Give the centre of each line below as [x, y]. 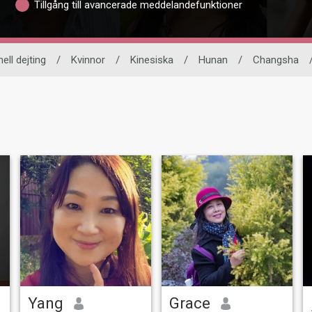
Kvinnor [88, 60]
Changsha [275, 60]
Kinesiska [151, 60]
